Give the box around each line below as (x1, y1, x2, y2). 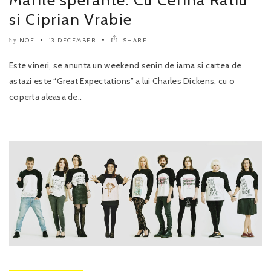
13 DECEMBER (48, 36, 96, 44)
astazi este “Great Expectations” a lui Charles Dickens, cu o (9, 75, 235, 87)
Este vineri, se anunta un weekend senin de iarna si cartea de (9, 59, 242, 71)
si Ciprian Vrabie (9, 9, 132, 29)
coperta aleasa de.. (9, 91, 82, 102)
